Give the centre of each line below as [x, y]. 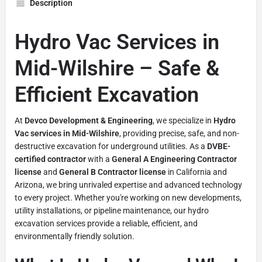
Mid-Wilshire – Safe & [117, 68]
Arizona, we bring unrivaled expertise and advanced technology [128, 185]
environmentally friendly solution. [75, 236]
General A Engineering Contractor [174, 159]
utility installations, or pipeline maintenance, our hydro [112, 210]
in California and [196, 172]
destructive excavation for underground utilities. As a [111, 146]
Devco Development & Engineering [89, 120]
